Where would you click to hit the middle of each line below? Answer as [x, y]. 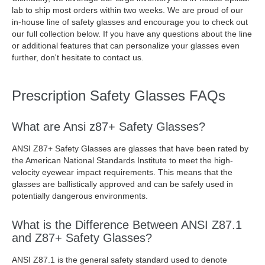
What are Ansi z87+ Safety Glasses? [109, 127]
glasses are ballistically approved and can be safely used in [122, 184]
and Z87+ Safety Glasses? [82, 238]
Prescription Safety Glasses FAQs [119, 96]
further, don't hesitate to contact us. [78, 57]
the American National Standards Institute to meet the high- [122, 160]
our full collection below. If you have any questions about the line [132, 34]
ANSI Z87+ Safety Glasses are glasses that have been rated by [130, 148]
